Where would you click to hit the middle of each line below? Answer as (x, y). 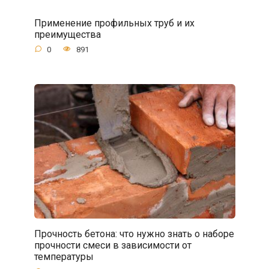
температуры (64, 256)
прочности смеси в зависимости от (113, 245)
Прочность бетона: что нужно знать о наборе (134, 234)
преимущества (67, 34)
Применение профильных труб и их (114, 23)
